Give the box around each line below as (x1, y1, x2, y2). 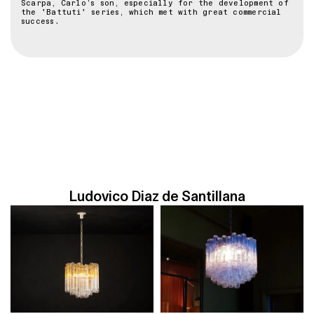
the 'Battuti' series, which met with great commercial (21, 7, 282, 18)
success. (21, 16, 59, 27)
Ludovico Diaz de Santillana (69, 187, 245, 205)
